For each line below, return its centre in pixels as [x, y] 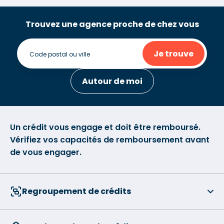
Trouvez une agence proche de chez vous [112, 24]
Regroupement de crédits [76, 191]
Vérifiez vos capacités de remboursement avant [110, 140]
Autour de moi [112, 81]
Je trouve [173, 53]
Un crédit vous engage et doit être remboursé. [105, 127]
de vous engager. [46, 152]
